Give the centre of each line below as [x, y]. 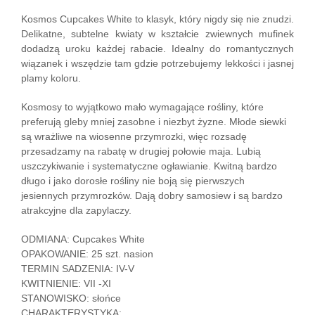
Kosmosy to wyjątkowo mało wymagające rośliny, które [142, 107]
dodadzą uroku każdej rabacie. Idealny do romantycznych [157, 49]
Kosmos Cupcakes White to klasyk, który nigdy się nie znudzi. [157, 19]
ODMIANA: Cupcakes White [83, 239]
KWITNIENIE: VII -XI [66, 284]
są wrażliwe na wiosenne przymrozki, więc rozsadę [134, 137]
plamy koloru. [51, 78]
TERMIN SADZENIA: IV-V [78, 269]
